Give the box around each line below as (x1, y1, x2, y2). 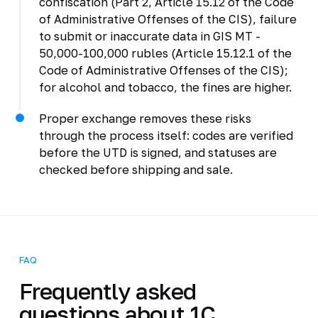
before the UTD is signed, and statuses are (38, 145, 277, 160)
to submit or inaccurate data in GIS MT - (38, 28, 261, 43)
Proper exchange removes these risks (38, 111, 251, 126)
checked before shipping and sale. (38, 162, 233, 177)
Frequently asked (18, 277, 197, 305)
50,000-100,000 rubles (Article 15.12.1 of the (38, 45, 292, 60)
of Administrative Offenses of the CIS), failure (38, 11, 297, 26)
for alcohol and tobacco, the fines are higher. (38, 79, 292, 94)
